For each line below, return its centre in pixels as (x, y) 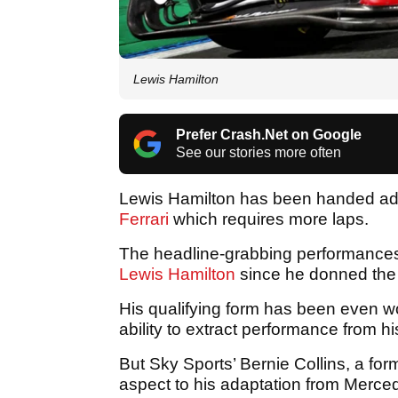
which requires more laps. (271, 219)
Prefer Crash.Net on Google (269, 134)
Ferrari (146, 219)
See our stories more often (259, 152)
